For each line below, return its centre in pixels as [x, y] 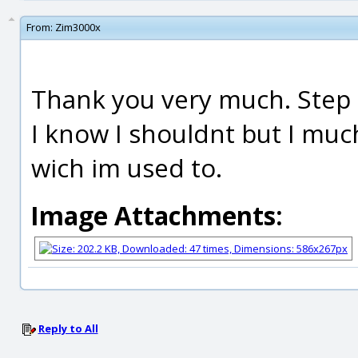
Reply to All [68, 328]
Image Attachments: [157, 215]
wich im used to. [127, 167]
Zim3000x [78, 27]
